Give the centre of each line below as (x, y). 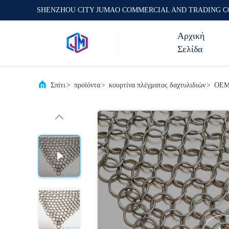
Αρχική (191, 36)
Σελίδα (190, 49)
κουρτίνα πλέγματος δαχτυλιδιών (157, 85)
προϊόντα (87, 85)
